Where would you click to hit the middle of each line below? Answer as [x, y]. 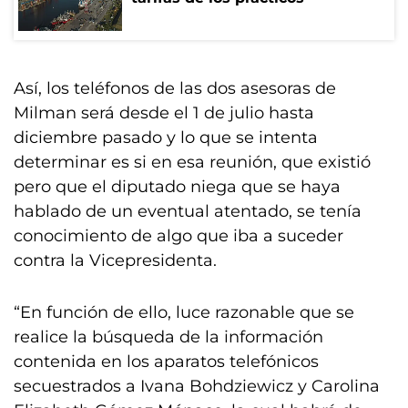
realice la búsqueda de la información [168, 337]
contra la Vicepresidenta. [115, 260]
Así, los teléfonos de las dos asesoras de [175, 88]
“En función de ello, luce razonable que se [184, 312]
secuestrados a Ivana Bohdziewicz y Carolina [197, 386]
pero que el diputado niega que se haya [177, 187]
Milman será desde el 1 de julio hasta [164, 113]
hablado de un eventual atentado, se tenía [188, 211]
